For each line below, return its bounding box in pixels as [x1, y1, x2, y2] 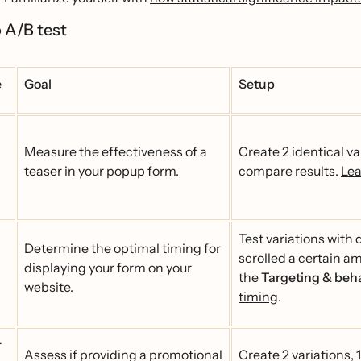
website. [24, 279, 73, 295]
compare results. [239, 163, 341, 179]
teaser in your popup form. [24, 163, 179, 179]
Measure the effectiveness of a [24, 143, 207, 160]
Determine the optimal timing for [24, 240, 221, 256]
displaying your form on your [24, 259, 192, 276]
